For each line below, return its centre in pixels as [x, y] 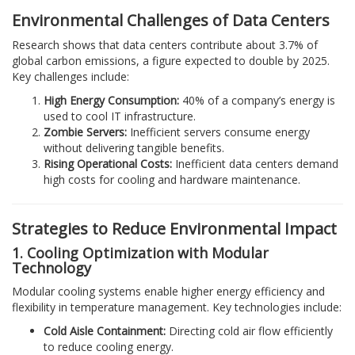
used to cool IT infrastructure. [120, 116]
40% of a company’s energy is [257, 100]
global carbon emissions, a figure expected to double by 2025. [171, 60]
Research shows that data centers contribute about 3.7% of [165, 44]
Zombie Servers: [85, 132]
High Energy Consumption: [111, 100]
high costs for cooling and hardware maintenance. [172, 179]
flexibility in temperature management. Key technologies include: [177, 307]
